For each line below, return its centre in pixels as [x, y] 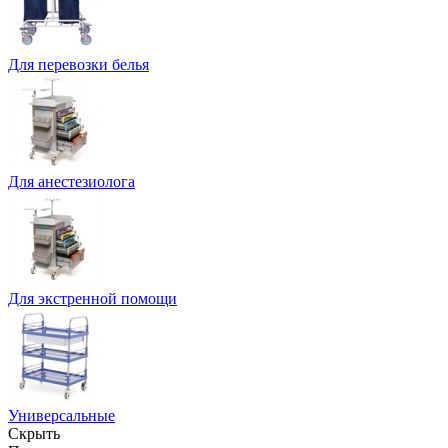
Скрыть [34, 433]
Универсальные [61, 415]
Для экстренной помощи [92, 298]
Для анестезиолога [71, 181]
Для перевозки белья [78, 64]
